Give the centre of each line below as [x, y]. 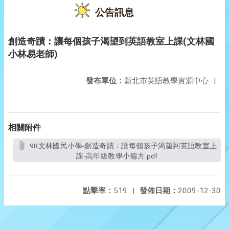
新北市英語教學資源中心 [166, 81]
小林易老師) [33, 54]
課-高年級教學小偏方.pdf [117, 156]
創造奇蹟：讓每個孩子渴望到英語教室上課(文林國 [111, 41]
